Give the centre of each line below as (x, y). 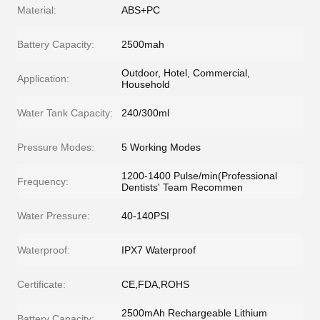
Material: (37, 10)
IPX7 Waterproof (159, 250)
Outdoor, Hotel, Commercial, (186, 73)
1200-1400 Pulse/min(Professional (199, 176)
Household (146, 85)
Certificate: (41, 285)
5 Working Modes (161, 147)
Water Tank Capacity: (65, 113)
